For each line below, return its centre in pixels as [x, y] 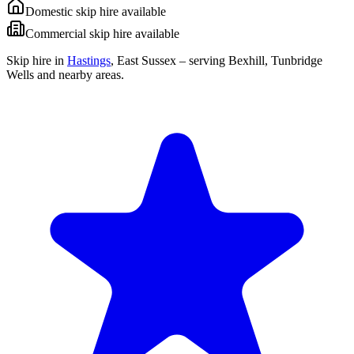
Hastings [89, 60]
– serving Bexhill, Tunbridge [249, 60]
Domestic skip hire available [96, 11]
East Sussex [147, 60]
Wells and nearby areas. [65, 74]
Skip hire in [37, 60]
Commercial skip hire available [102, 33]
